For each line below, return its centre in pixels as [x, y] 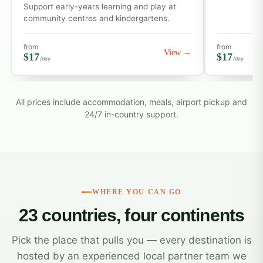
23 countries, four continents [131, 215]
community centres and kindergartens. [96, 18]
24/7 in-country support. [131, 114]
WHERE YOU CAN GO [137, 192]
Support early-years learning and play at [100, 6]
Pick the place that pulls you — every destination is [131, 240]
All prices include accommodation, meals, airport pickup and [131, 102]
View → [178, 52]
